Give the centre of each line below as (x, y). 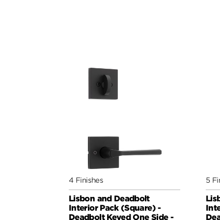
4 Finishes (86, 180)
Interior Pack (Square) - (115, 208)
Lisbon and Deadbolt (109, 198)
